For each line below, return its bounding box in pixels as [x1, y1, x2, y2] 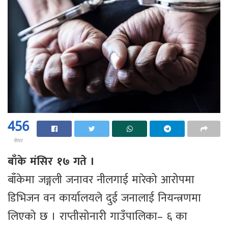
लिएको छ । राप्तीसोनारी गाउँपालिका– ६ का [8, 207, 187, 226]
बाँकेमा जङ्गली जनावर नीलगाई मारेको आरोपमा [8, 170, 194, 189]
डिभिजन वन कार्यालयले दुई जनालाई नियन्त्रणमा [8, 188, 201, 208]
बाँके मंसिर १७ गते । [8, 152, 94, 171]
